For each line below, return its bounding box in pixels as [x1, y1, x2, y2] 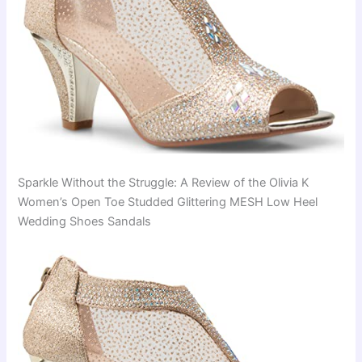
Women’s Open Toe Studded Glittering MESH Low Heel [18, 194, 318, 209]
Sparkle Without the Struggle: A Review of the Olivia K [18, 175, 310, 190]
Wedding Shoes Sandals [18, 213, 152, 229]
